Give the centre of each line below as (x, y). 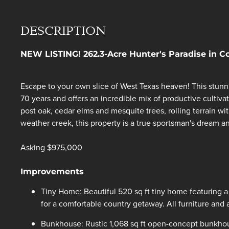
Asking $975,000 (51, 147)
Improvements (52, 171)
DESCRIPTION (63, 31)
